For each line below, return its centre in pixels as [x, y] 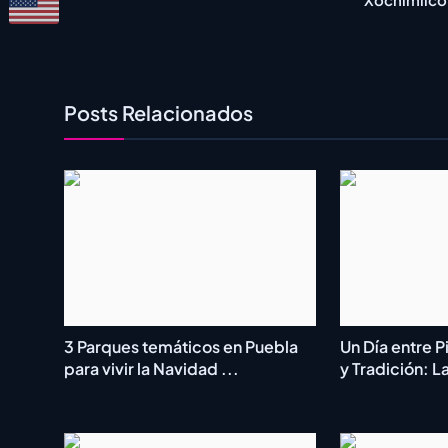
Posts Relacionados [158, 113]
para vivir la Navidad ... [151, 369]
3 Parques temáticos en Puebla [181, 347]
